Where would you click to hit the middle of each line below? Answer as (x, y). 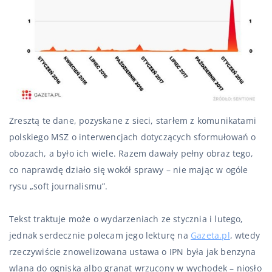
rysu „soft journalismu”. (59, 186)
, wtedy (245, 236)
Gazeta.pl (210, 236)
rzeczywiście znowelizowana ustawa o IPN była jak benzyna (133, 252)
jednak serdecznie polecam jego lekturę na (100, 236)
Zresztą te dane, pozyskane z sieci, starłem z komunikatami (133, 121)
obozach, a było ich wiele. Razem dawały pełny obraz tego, (131, 154)
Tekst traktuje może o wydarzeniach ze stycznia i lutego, (126, 219)
